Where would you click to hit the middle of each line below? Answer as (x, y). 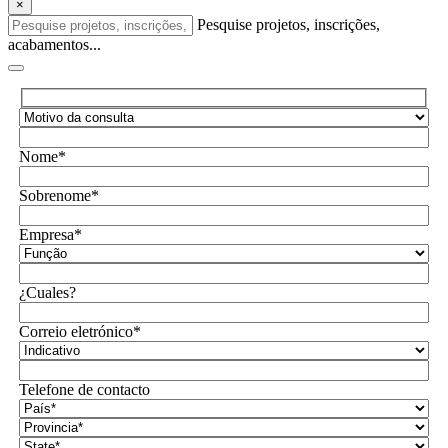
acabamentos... (54, 45)
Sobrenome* (58, 195)
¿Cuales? (47, 292)
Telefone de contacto (84, 389)
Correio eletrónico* (79, 331)
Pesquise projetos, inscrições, (288, 25)
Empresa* (50, 234)
